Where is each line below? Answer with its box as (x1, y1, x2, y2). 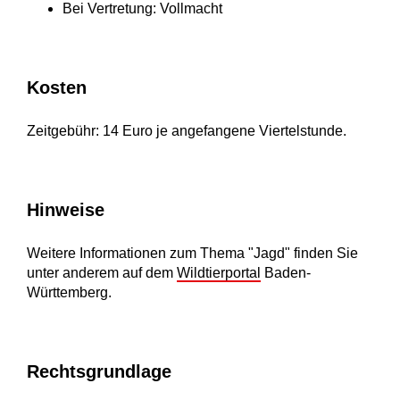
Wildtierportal (177, 265, 261, 281)
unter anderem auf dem (27, 265, 177, 281)
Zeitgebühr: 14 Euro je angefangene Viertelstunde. (27, 123, 346, 139)
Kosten (27, 78, 87, 98)
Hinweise (27, 200, 104, 221)
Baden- (261, 265, 311, 281)
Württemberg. (27, 285, 112, 301)
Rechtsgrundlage (27, 362, 171, 382)
